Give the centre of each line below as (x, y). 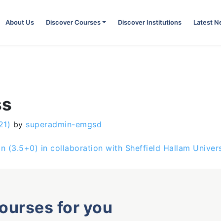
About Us (19, 22)
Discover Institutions (150, 22)
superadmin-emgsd (62, 124)
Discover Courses (73, 22)
